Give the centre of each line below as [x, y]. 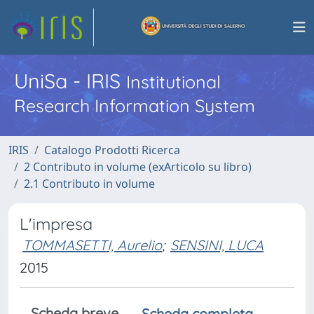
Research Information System [135, 105]
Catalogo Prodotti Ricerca [112, 150]
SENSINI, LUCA [217, 245]
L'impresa [56, 224]
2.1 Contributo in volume [89, 184]
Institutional [173, 82]
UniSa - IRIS [70, 81]
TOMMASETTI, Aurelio [92, 245]
